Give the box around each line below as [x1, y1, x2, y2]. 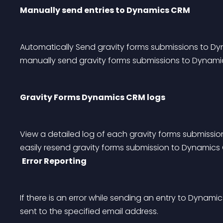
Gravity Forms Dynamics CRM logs [20, 92, 165, 103]
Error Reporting [22, 155, 87, 167]
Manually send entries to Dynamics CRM [20, 4, 190, 16]
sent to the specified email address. [20, 206, 158, 217]
